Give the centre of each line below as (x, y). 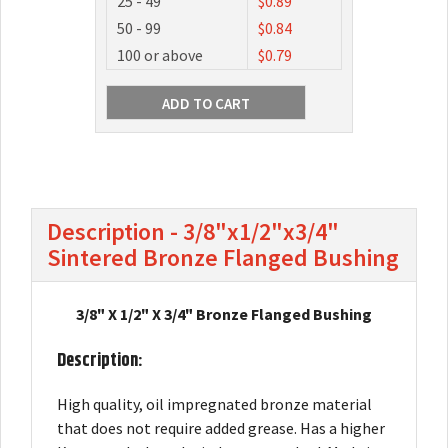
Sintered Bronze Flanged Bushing (223, 258)
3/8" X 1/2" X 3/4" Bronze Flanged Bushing (224, 314)
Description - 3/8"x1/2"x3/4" (193, 232)
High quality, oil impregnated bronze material (214, 404)
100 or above (160, 55)
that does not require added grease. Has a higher (221, 428)
